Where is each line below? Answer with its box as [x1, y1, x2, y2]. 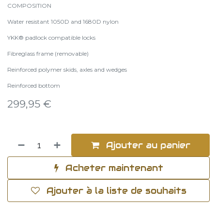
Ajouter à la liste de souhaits [46, 185, 186, 196]
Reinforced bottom [7, 82, 60, 89]
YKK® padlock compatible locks [7, 34, 95, 41]
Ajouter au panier [103, 139, 190, 151]
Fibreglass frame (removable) [7, 50, 89, 57]
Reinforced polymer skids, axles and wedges [7, 66, 127, 73]
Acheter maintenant [62, 162, 163, 173]
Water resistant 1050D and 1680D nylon [7, 18, 119, 25]
